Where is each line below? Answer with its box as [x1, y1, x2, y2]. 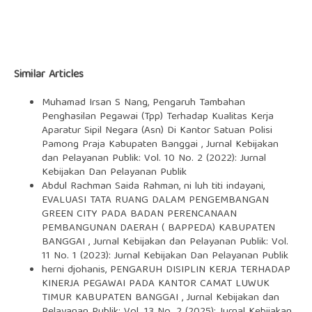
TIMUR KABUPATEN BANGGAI [41, 289, 182, 308]
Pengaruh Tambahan [152, 94, 245, 113]
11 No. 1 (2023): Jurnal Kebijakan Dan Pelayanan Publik [41, 247, 288, 266]
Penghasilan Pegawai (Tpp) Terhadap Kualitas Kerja [41, 108, 274, 127]
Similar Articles [13, 65, 84, 86]
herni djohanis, [41, 261, 110, 280]
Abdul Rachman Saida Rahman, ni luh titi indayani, [41, 178, 265, 196]
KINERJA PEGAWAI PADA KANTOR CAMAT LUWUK [41, 275, 270, 294]
